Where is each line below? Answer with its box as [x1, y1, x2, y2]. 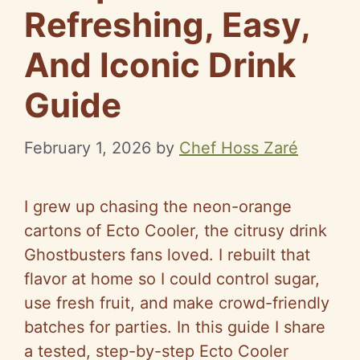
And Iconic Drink [24, 43, 296, 85]
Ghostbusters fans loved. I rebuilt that [24, 244, 310, 264]
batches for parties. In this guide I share [24, 317, 325, 337]
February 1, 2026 [24, 137, 151, 157]
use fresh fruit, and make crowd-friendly [24, 292, 329, 313]
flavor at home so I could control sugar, [24, 268, 320, 288]
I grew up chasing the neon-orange [24, 196, 292, 216]
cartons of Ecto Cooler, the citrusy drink [24, 220, 327, 240]
